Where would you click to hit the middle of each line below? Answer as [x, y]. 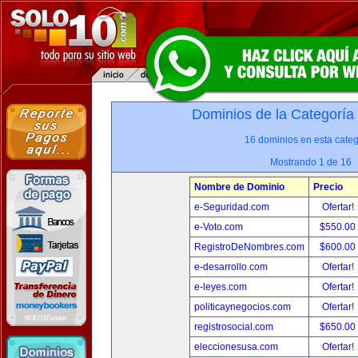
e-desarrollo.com [231, 267]
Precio [328, 187]
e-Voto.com [218, 227]
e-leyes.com [220, 287]
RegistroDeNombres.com [249, 247]
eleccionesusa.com [236, 347]
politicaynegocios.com [242, 307]
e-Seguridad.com [231, 207]
